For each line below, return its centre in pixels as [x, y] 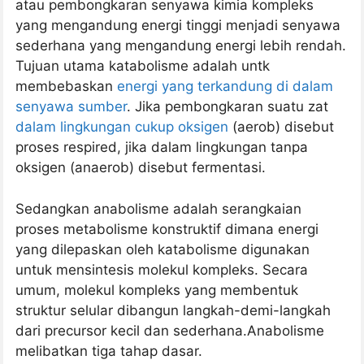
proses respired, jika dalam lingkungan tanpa [162, 147]
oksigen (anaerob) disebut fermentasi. [141, 168]
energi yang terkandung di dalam [225, 87]
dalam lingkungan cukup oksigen [122, 127]
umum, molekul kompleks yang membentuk [157, 290]
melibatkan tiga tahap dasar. [109, 351]
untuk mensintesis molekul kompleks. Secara [162, 269]
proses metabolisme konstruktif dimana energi [167, 229]
